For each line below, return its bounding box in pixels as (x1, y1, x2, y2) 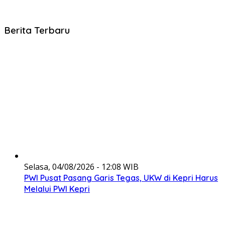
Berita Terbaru (4, 24, 70, 37)
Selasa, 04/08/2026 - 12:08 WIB (24, 161, 139, 173)
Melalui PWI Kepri (24, 184, 90, 194)
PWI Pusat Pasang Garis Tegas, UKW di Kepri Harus (24, 173, 218, 183)
